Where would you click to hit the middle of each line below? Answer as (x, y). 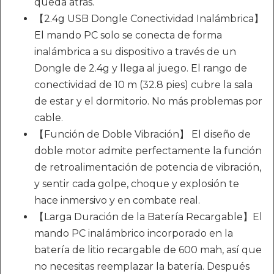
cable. (49, 117)
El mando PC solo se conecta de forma (128, 35)
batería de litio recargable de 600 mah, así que (148, 250)
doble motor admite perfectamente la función (148, 150)
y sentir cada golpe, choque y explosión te (137, 183)
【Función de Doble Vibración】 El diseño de (143, 134)
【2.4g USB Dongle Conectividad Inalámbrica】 (149, 18)
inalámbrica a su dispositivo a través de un (135, 51)
